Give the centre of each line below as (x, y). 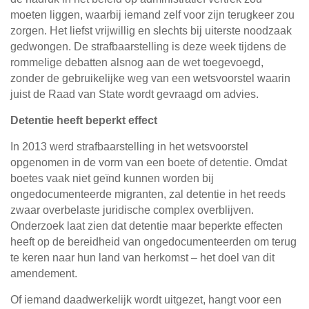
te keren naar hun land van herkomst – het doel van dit (142, 258)
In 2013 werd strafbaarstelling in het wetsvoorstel (129, 147)
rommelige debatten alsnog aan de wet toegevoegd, (137, 63)
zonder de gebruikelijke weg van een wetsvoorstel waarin (150, 79)
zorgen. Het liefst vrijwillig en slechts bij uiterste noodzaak (151, 31)
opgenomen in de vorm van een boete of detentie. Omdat (149, 163)
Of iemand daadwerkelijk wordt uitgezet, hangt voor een (146, 300)
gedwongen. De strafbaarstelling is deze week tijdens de (148, 47)
